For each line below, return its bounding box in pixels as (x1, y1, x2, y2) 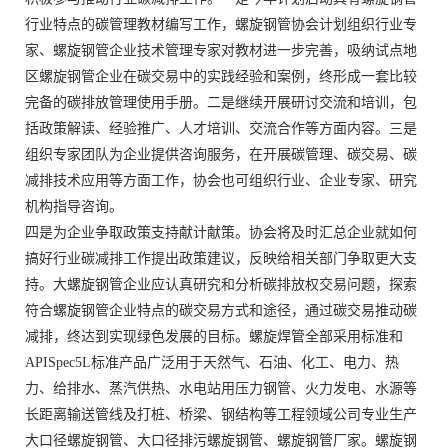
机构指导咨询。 (25, 199, 123, 215)
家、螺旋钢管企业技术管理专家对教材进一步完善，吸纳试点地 (25, 43, 417, 59)
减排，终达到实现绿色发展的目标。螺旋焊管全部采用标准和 (25, 329, 403, 345)
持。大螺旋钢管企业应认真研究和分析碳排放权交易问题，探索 (25, 277, 417, 293)
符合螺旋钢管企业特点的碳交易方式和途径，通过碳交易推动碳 (25, 303, 417, 319)
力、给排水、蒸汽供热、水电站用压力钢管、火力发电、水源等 (25, 381, 417, 397)
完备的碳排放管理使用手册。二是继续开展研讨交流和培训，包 (25, 95, 417, 111)
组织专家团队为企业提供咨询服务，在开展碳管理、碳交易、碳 (25, 147, 417, 163)
